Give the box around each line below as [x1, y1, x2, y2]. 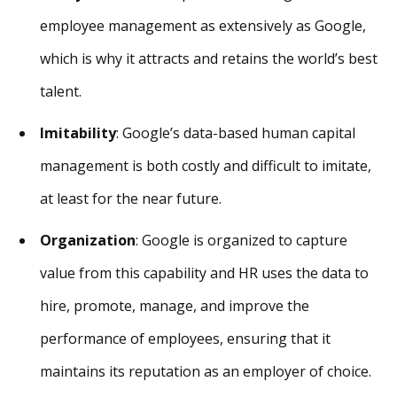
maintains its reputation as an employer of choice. [40, 361, 371, 381]
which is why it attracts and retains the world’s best [40, 48, 378, 68]
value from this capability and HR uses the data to [40, 262, 369, 283]
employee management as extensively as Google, [40, 15, 366, 35]
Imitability [40, 122, 116, 143]
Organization [40, 230, 136, 250]
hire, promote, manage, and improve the [40, 295, 309, 315]
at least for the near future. [40, 188, 222, 208]
